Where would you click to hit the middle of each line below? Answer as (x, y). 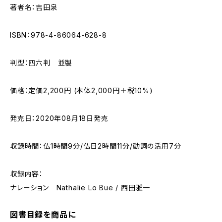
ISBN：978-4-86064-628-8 (58, 35)
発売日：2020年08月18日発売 (59, 118)
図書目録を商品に (43, 215)
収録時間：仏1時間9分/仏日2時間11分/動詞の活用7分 (96, 146)
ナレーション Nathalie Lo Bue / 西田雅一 (80, 188)
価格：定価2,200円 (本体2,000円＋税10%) (82, 90)
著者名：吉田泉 (34, 7)
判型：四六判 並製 (41, 63)
